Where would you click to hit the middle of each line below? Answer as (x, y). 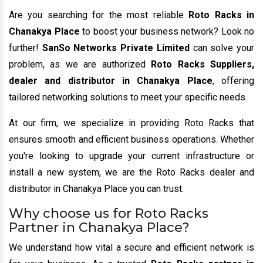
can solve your (224, 48)
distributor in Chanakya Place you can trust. (96, 188)
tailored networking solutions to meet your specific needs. (128, 97)
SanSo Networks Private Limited (117, 48)
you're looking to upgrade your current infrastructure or (131, 156)
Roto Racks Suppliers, (203, 64)
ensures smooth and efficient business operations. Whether (131, 139)
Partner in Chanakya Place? (99, 227)
